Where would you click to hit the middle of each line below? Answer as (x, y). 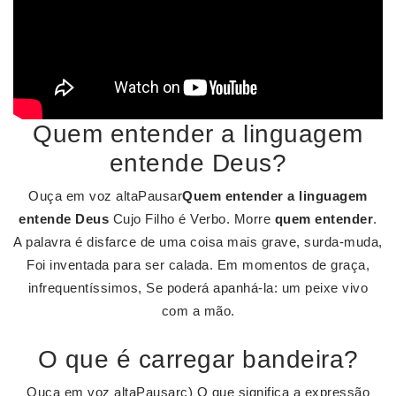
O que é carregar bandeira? (198, 359)
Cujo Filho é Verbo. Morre (192, 219)
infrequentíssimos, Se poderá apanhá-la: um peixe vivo (198, 288)
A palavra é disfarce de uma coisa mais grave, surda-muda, (198, 242)
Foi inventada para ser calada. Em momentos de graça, (198, 265)
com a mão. (198, 311)
